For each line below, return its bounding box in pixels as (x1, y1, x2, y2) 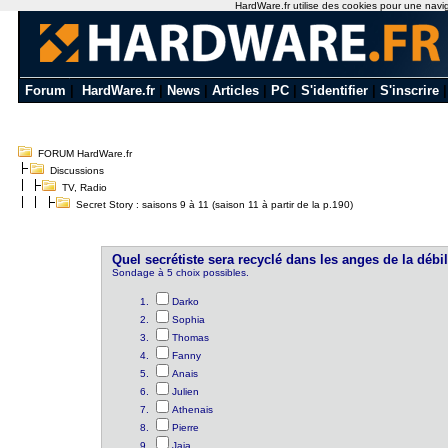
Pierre (172, 422, 200, 433)
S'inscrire (380, 83, 439, 98)
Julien (172, 386, 200, 397)
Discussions (49, 165, 104, 176)
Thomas (172, 332, 210, 343)
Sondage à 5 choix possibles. (112, 267, 250, 278)
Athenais (172, 404, 214, 415)
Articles (212, 83, 259, 98)
